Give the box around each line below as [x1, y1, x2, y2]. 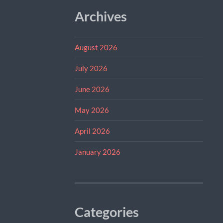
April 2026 [74, 126, 110, 135]
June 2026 [74, 84, 110, 94]
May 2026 [74, 105, 109, 114]
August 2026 [74, 42, 117, 52]
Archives [74, 8, 127, 24]
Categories [74, 204, 139, 220]
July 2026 [74, 63, 108, 73]
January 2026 [74, 147, 120, 156]
